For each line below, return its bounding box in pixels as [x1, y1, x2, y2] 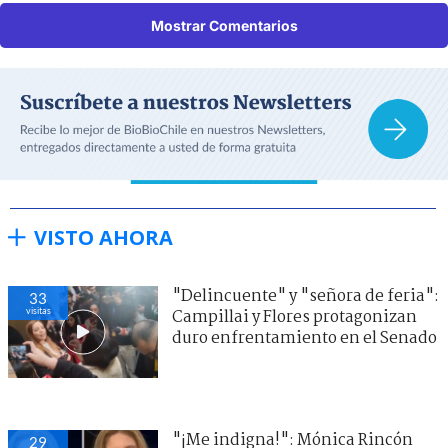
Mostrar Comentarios [150, 16, 298, 34]
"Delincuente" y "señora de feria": [172, 283, 439, 309]
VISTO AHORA [34, 223, 173, 251]
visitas [25, 304, 51, 316]
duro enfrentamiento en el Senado [172, 325, 437, 351]
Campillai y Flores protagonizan [172, 304, 417, 330]
